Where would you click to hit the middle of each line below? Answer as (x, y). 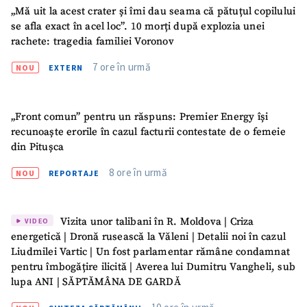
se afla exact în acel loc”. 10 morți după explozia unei (138, 27)
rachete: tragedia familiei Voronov (93, 42)
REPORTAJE (74, 173)
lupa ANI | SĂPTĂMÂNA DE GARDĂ (96, 282)
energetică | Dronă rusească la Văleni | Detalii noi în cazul (148, 237)
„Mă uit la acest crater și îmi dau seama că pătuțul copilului (153, 12)
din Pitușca (38, 147)
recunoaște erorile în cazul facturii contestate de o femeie (148, 132)
